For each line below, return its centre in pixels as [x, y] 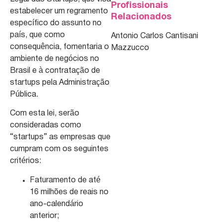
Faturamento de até [65, 180]
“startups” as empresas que [60, 138]
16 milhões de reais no [69, 192]
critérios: [26, 161]
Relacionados [141, 17]
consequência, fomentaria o [59, 47]
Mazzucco [130, 48]
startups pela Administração [60, 83]
